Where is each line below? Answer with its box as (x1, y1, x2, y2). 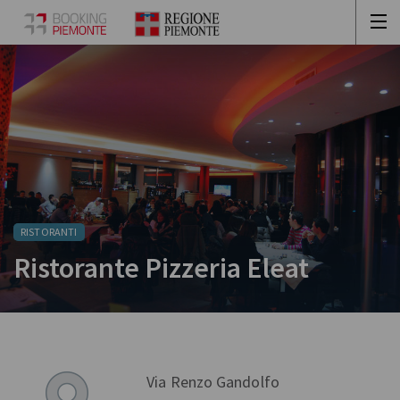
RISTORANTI (21, 225, 78, 238)
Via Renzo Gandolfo (146, 371, 279, 392)
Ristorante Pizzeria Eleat (13, 250, 309, 286)
